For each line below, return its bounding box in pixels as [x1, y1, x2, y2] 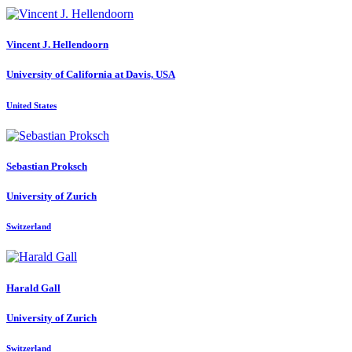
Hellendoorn [53, 38, 108, 51]
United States [6, 100, 57, 110]
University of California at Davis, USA [6, 68, 175, 81]
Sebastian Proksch [6, 159, 87, 172]
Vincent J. [6, 38, 53, 51]
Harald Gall [6, 281, 60, 294]
